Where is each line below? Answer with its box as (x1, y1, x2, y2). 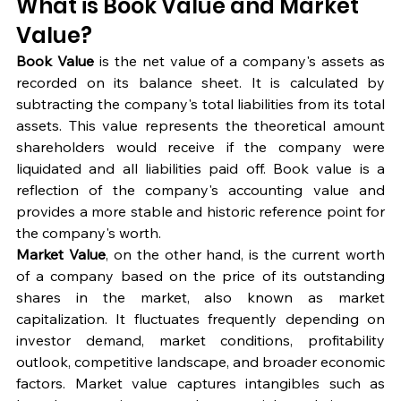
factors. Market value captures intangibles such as (16, 374, 385, 393)
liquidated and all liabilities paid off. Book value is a (16, 159, 385, 178)
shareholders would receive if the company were (16, 138, 385, 157)
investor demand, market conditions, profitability (16, 331, 385, 350)
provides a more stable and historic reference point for (16, 202, 385, 221)
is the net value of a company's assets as (93, 52, 386, 71)
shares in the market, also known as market (16, 288, 385, 307)
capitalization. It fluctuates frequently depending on (16, 310, 385, 328)
